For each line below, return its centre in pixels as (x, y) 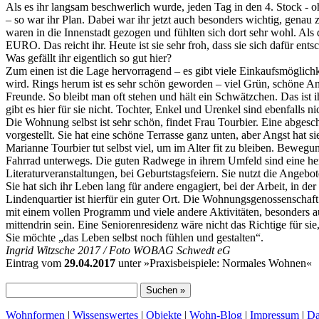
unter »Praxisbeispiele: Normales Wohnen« (214, 263)
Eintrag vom (35, 263)
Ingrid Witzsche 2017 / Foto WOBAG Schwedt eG (118, 251)
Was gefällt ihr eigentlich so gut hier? (89, 58)
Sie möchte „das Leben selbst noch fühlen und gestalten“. (135, 238)
